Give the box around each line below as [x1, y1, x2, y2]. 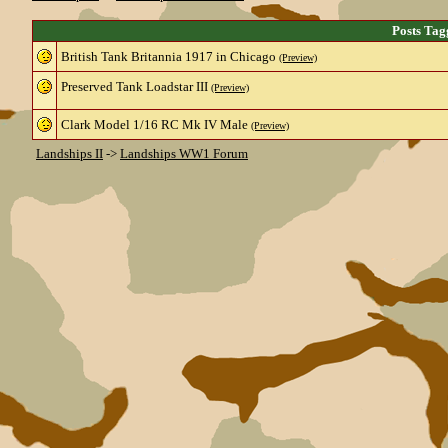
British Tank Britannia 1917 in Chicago [61, 49, 276, 64]
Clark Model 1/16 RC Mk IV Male [61, 117, 248, 132]
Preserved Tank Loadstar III [61, 79, 208, 94]
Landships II [36, 146, 103, 161]
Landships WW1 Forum [120, 146, 248, 161]
